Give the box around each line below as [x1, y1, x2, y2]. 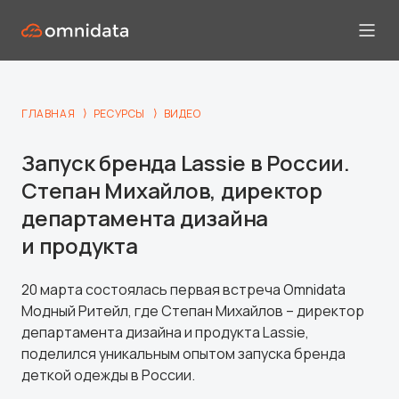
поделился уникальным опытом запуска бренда [21, 343, 346, 363]
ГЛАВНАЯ [21, 106, 76, 122]
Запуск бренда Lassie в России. [21, 148, 350, 178]
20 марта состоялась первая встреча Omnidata [21, 279, 346, 299]
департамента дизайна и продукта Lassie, [21, 322, 309, 342]
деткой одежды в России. [21, 364, 195, 385]
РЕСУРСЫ [93, 106, 146, 122]
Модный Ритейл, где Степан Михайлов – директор [21, 300, 364, 321]
